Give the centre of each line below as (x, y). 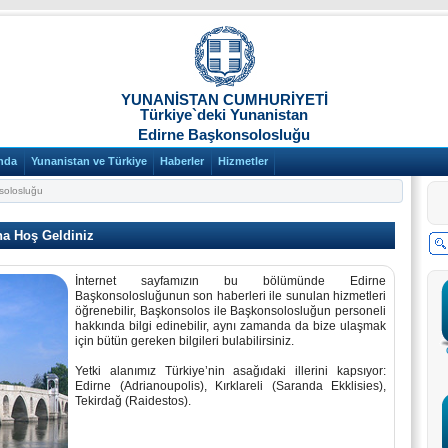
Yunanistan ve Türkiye (88, 161)
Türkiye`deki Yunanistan (224, 114)
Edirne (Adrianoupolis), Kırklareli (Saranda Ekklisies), (230, 386)
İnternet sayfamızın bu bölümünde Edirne (230, 281)
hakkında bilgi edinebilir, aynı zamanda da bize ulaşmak (230, 326)
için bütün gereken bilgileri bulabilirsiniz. (184, 341)
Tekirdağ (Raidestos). (133, 401)
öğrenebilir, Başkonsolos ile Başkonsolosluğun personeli (230, 311)
